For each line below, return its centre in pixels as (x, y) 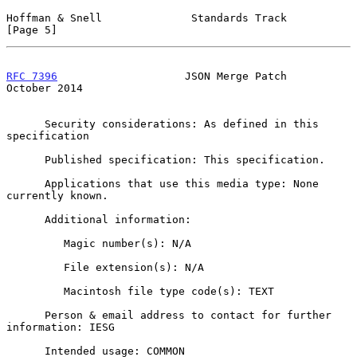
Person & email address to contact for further (25, 315)
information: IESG (61, 327)
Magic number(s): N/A (35, 243)
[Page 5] (32, 29)
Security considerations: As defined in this (25, 124)
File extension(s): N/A (35, 267)
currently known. (57, 195)
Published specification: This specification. (25, 159)
